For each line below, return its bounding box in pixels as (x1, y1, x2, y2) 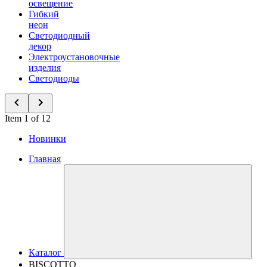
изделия (29, 63, 61, 73)
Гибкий (29, 9, 59, 19)
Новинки (29, 133, 66, 144)
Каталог (29, 247, 61, 257)
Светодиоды (29, 73, 79, 83)
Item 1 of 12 (5, 113, 51, 123)
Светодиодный (29, 30, 90, 41)
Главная (29, 154, 61, 164)
